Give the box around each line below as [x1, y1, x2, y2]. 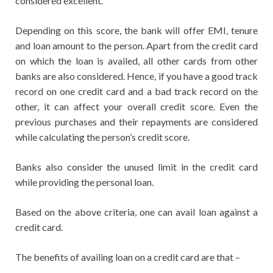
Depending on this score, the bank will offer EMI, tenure [15, 24, 258, 37]
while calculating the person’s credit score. [15, 131, 190, 143]
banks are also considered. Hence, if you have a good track [15, 70, 258, 82]
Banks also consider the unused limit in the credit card [15, 161, 258, 173]
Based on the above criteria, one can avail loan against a [15, 206, 258, 218]
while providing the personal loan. [15, 176, 154, 188]
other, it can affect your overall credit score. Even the [15, 101, 258, 113]
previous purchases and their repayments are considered [15, 116, 258, 128]
